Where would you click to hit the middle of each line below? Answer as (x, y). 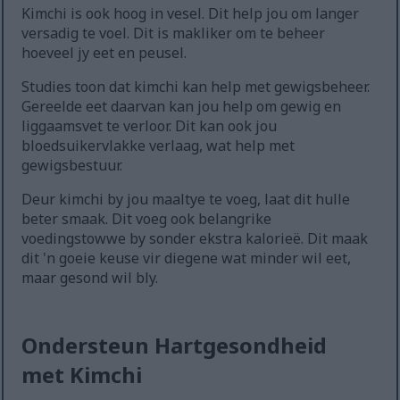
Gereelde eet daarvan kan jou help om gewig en (182, 107)
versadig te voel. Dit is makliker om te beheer (174, 33)
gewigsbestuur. (72, 166)
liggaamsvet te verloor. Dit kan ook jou (150, 126)
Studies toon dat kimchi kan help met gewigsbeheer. (196, 87)
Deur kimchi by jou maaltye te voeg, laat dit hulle (186, 200)
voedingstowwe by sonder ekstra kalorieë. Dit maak (195, 239)
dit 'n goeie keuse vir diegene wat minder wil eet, (187, 258)
